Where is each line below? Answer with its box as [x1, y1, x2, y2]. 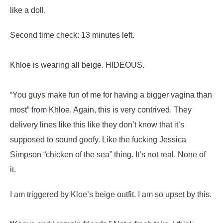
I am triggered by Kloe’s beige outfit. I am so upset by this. [10, 190, 212, 199]
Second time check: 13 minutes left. [10, 31, 134, 39]
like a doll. [10, 6, 48, 14]
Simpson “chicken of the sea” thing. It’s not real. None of [10, 150, 206, 159]
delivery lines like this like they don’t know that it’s [10, 120, 184, 129]
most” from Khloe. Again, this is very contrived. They [10, 106, 192, 114]
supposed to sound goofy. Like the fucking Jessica [10, 135, 186, 144]
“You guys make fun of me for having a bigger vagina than [10, 91, 212, 99]
